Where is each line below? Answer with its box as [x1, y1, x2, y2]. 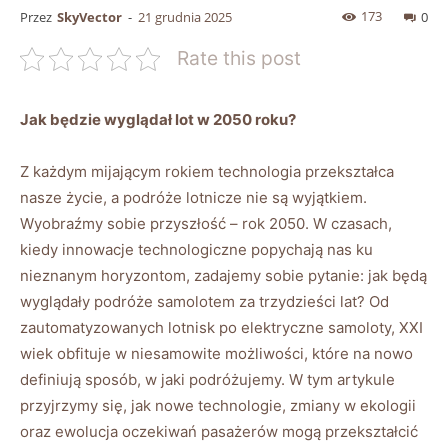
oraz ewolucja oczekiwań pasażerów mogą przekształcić [20, 422, 418, 442]
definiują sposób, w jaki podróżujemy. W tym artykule [20, 370, 395, 390]
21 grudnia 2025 [138, 8, 232, 27]
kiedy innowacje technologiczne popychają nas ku [20, 240, 373, 260]
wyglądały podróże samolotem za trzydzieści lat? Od [20, 292, 389, 312]
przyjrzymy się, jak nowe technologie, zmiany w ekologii [20, 396, 416, 416]
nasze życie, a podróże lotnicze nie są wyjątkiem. [20, 188, 367, 208]
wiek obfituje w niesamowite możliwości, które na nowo [20, 344, 413, 364]
